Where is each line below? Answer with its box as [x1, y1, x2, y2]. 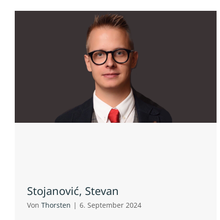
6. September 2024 [80, 200, 141, 210]
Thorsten [41, 200, 71, 210]
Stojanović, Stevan [27, 183, 119, 198]
